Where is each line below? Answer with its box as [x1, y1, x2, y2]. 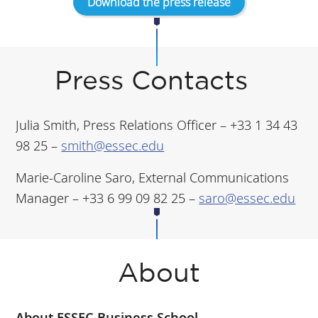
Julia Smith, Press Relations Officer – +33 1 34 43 [16, 116, 298, 134]
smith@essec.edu [61, 136, 165, 155]
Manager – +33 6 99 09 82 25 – [16, 189, 199, 207]
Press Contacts [55, 70, 263, 94]
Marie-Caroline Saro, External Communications [16, 168, 290, 187]
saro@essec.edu [199, 189, 296, 207]
